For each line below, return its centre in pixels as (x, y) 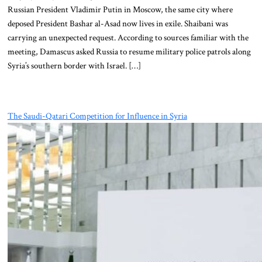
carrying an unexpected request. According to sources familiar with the (128, 38)
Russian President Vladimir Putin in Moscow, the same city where (120, 10)
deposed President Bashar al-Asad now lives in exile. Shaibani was (118, 24)
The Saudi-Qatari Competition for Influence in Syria (97, 116)
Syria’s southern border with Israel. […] (74, 66)
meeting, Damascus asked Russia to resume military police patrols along (129, 52)
